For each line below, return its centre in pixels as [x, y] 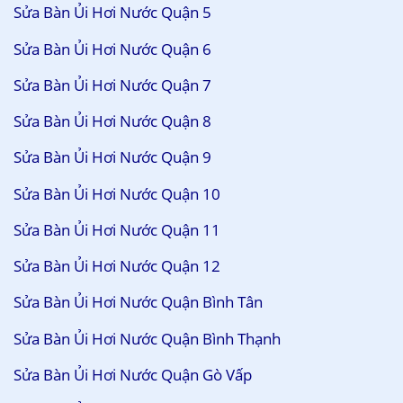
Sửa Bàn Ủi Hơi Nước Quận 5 [112, 13]
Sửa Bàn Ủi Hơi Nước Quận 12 [117, 266]
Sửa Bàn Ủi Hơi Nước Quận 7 [112, 85]
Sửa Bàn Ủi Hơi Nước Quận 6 [112, 49]
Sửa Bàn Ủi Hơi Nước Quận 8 [112, 121]
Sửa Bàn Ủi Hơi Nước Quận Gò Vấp [133, 374]
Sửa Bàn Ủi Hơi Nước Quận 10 [117, 193]
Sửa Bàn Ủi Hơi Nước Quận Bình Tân [138, 302]
